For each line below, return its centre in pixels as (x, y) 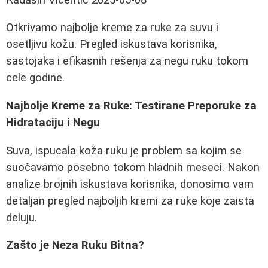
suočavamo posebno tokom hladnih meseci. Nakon (133, 167)
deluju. (22, 217)
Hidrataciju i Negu (53, 123)
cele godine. (35, 78)
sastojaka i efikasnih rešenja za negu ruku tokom (127, 61)
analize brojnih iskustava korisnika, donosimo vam (130, 184)
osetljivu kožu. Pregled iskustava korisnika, (112, 45)
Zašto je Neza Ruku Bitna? (75, 246)
